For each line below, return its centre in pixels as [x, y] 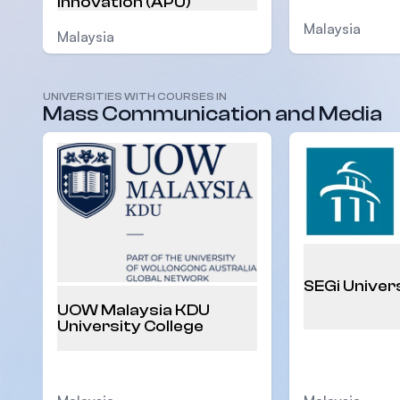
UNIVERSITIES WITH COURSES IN [135, 97]
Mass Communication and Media [212, 114]
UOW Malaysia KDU [133, 310]
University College [130, 326]
